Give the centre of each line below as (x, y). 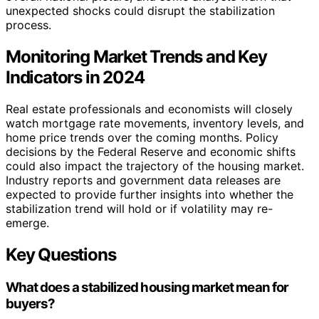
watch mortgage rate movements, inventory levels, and (155, 123)
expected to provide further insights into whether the (150, 194)
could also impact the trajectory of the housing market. (155, 166)
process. (28, 25)
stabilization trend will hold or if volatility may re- (139, 208)
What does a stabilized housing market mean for (147, 287)
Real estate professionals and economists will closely (149, 109)
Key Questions (61, 254)
